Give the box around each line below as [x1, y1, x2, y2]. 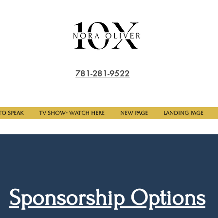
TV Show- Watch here [39, 109, 105, 116]
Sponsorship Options [9, 185, 205, 211]
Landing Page [163, 109, 203, 116]
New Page [120, 109, 148, 116]
